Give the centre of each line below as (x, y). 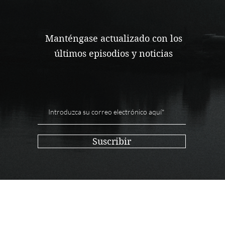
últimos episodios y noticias (114, 53)
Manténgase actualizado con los (114, 38)
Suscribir (111, 141)
